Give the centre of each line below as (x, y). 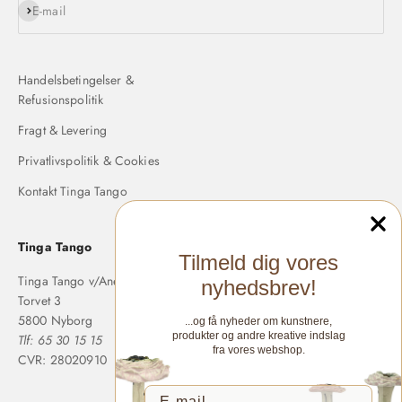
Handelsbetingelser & (76, 79)
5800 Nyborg (56, 320)
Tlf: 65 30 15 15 (61, 340)
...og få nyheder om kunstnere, (258, 321)
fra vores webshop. (258, 350)
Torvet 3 (40, 300)
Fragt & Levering (63, 130)
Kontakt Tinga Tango (73, 191)
